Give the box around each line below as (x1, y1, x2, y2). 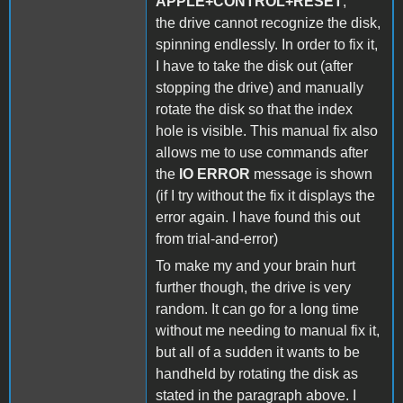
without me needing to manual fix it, (156, 322, 380, 338)
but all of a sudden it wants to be (156, 344, 360, 360)
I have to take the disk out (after (156, 58, 353, 74)
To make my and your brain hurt (156, 257, 355, 273)
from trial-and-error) (156, 230, 278, 246)
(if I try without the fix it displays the (156, 187, 375, 203)
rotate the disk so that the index (156, 101, 353, 117)
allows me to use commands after (156, 144, 368, 160)
